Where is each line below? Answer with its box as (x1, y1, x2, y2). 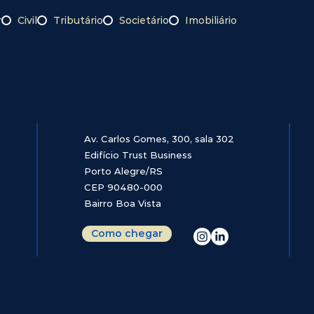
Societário (119, 14, 169, 27)
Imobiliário (185, 14, 237, 27)
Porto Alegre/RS (84, 165, 163, 177)
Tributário (53, 14, 103, 27)
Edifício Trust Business (84, 149, 192, 161)
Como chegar (91, 227, 163, 240)
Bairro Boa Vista (84, 198, 161, 209)
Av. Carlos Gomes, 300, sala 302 (84, 133, 234, 144)
